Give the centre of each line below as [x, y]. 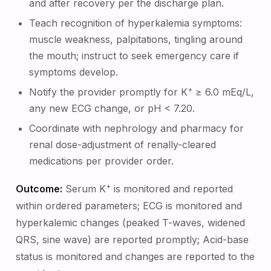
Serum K [84, 189]
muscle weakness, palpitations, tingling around [136, 39]
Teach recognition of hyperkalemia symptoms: [136, 23]
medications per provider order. [102, 161]
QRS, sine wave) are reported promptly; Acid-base [132, 240]
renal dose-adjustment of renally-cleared [123, 145]
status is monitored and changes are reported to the [135, 256]
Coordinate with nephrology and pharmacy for [137, 128]
